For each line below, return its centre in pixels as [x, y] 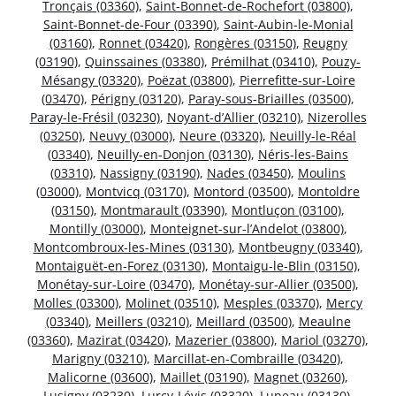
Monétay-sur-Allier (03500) [277, 284]
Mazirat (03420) [122, 339]
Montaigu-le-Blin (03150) [285, 265]
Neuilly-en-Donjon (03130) [174, 154]
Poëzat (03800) [190, 80]
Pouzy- [341, 61]
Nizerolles [337, 117]
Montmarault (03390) [163, 209]
